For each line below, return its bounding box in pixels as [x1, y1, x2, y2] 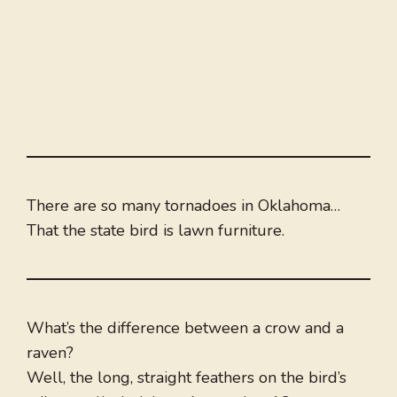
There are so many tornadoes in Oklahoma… [27, 195, 340, 217]
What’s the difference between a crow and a [27, 317, 344, 339]
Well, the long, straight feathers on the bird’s [27, 367, 346, 389]
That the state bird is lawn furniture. [27, 220, 284, 242]
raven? [27, 342, 74, 364]
